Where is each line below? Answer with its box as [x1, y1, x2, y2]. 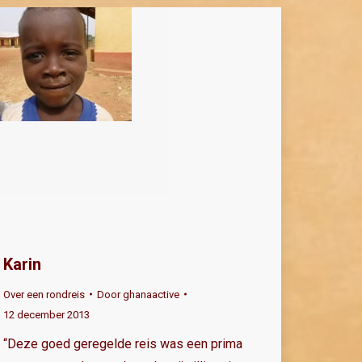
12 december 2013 [3, 308, 90, 321]
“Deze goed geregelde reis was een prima [3, 335, 242, 351]
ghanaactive [123, 288, 179, 301]
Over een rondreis [3, 288, 85, 301]
